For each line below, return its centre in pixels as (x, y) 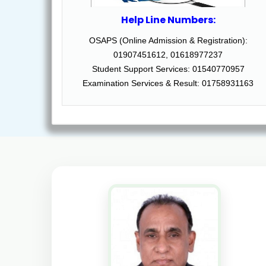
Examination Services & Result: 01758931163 (168, 83)
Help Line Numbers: (168, 20)
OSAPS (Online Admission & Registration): (168, 40)
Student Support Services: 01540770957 (168, 69)
